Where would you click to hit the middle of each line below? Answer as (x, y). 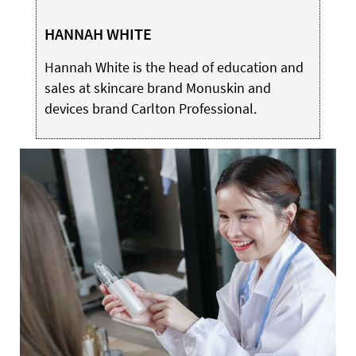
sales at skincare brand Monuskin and (157, 88)
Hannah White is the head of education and (174, 67)
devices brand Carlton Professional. (150, 108)
